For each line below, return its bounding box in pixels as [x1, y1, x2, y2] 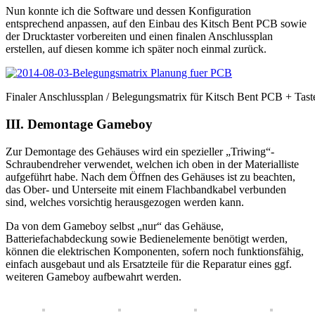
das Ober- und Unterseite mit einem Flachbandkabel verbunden [6, 183, 286, 195]
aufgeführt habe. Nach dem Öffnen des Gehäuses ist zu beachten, [6, 170, 295, 183]
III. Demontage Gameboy [6, 116, 153, 131]
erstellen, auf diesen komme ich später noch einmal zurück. [6, 43, 266, 56]
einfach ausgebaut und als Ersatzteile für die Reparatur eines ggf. [6, 257, 292, 270]
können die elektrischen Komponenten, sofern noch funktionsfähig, [6, 245, 304, 257]
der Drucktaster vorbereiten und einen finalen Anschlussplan [6, 30, 273, 43]
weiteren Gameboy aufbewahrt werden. [6, 270, 181, 283]
